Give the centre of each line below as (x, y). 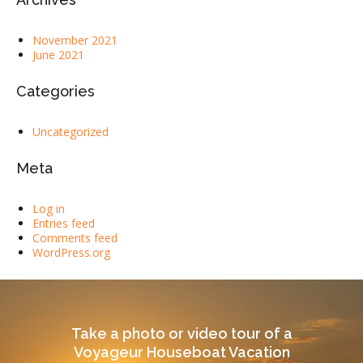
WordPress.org (71, 252)
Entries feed (64, 223)
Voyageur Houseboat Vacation (181, 352)
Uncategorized (70, 132)
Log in (49, 209)
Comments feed (75, 238)
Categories (56, 91)
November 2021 (75, 40)
